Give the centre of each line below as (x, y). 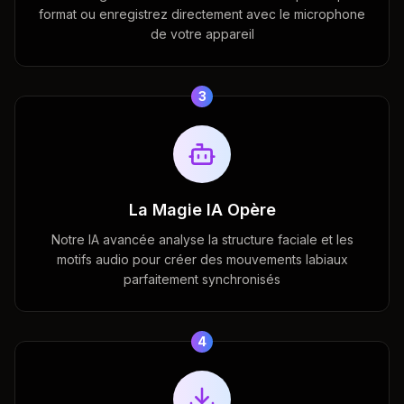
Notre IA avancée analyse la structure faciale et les (202, 239)
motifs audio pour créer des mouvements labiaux (202, 259)
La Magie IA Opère (202, 209)
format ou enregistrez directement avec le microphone (202, 14)
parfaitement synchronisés (202, 279)
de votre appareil (202, 33)
